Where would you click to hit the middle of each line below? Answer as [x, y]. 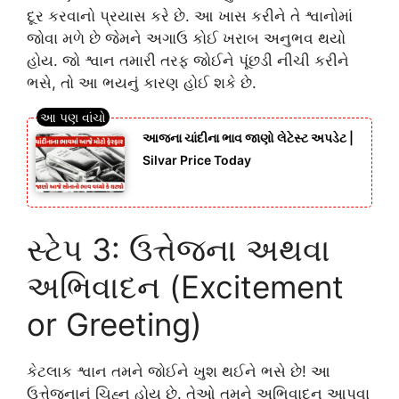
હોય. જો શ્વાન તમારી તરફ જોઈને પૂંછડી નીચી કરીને [188, 61]
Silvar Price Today [197, 159]
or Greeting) [114, 324]
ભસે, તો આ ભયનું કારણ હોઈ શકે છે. [142, 83]
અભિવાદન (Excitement [185, 286]
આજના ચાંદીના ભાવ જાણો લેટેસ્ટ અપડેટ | [248, 137]
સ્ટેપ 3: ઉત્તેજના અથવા [179, 249]
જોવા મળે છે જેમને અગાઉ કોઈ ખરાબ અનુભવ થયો [186, 39]
